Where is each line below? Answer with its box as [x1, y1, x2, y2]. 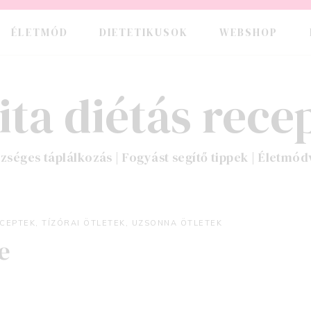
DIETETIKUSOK [99, 24, 189, 40]
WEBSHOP [219, 24, 278, 40]
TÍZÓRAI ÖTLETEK [42, 217, 126, 228]
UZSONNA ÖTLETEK [131, 217, 222, 228]
